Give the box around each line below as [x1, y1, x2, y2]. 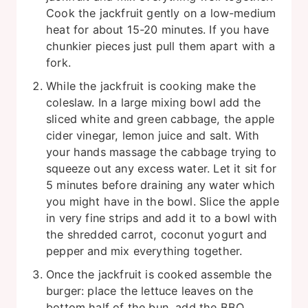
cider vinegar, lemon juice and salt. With [46, 129, 260, 143]
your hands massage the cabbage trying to [46, 145, 277, 159]
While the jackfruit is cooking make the [46, 79, 256, 93]
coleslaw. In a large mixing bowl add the [46, 96, 261, 110]
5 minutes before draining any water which [46, 178, 276, 192]
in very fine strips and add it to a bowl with [46, 211, 278, 225]
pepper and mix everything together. [46, 244, 243, 258]
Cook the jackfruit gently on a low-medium [46, 6, 276, 21]
